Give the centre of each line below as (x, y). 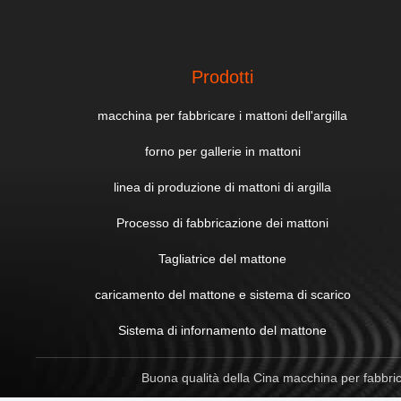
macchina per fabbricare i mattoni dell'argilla (223, 115)
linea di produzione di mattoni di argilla (223, 187)
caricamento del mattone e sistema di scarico (222, 294)
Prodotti (223, 77)
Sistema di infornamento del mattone (223, 330)
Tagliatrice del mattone (223, 259)
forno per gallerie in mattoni (222, 151)
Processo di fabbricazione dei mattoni (223, 223)
